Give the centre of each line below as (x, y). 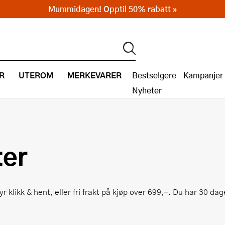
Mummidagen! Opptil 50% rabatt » (113, 9)
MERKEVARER (94, 75)
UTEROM (36, 75)
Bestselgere (154, 75)
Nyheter (147, 90)
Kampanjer (203, 75)
